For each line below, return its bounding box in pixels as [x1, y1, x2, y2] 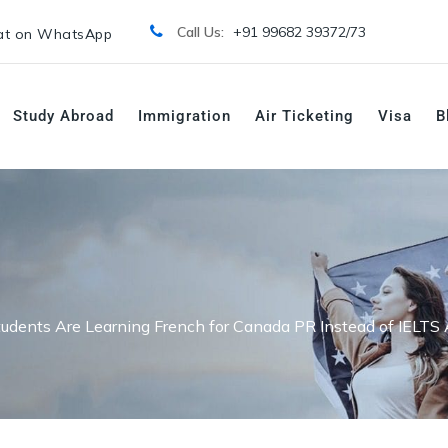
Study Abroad [13, 107, 114, 125]
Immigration [138, 107, 231, 125]
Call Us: [176, 23, 228, 41]
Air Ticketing [255, 107, 354, 125]
